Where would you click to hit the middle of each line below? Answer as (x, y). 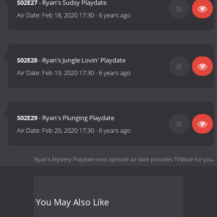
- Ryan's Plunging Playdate (76, 118)
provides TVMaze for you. (182, 159)
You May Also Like (72, 202)
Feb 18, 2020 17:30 (68, 15)
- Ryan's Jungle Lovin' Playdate (82, 60)
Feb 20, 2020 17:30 (68, 131)
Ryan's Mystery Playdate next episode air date (92, 159)
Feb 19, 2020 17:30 (68, 73)
